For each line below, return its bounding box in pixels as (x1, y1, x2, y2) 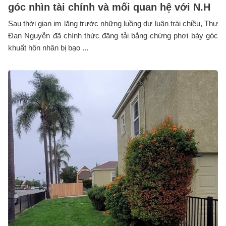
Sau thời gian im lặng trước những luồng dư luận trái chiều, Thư (8, 19, 218, 28)
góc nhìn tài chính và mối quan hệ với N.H (8, 1, 210, 13)
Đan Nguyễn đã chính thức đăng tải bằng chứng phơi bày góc (8, 31, 218, 40)
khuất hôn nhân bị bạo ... (8, 43, 88, 52)
